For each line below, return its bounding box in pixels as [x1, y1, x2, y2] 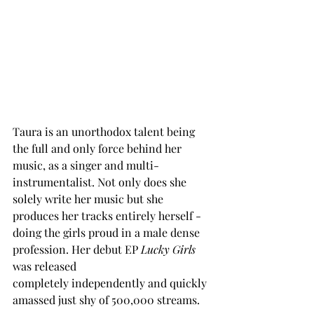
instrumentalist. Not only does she [13, 174, 189, 189]
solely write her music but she [13, 191, 166, 206]
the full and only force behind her [13, 140, 184, 156]
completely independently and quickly [13, 275, 210, 290]
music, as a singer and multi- [13, 157, 159, 172]
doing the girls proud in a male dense [13, 224, 203, 240]
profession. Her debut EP [13, 241, 141, 257]
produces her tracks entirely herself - [13, 207, 204, 223]
